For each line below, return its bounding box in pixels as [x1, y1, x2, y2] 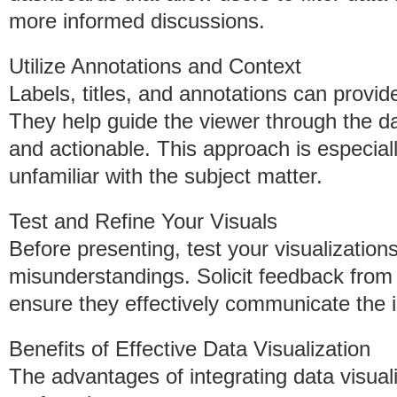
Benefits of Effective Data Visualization [9, 337, 370, 361]
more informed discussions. [9, 9, 265, 33]
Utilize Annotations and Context [9, 54, 301, 78]
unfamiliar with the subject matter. [9, 164, 323, 188]
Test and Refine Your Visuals [9, 209, 277, 233]
